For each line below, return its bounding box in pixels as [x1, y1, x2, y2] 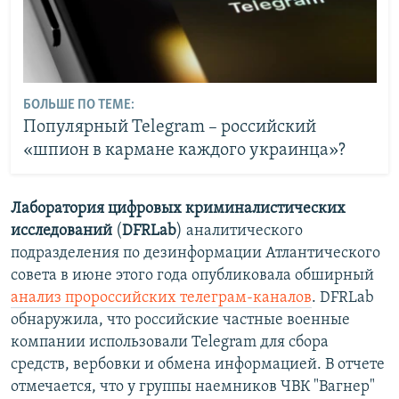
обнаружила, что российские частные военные [11, 312, 350, 330]
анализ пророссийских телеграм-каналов [11, 289, 312, 307]
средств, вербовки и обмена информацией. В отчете [11, 356, 385, 374]
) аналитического [176, 223, 303, 240]
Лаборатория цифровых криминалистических [11, 200, 346, 218]
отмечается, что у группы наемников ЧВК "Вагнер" [11, 379, 375, 396]
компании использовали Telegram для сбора [11, 334, 329, 352]
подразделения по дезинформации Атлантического [11, 245, 380, 263]
